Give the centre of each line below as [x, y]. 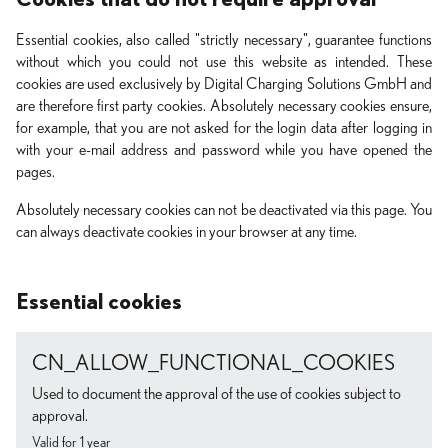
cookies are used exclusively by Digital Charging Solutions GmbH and [224, 84]
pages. [35, 172]
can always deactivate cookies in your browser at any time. [186, 232]
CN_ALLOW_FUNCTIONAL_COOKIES [213, 363]
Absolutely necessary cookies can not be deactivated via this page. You [224, 210]
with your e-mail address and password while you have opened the [224, 150]
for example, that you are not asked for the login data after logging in [224, 128]
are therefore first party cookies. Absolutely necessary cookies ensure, [224, 106]
